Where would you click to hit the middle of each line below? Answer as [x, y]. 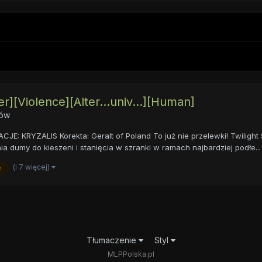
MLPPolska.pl [131, 254]
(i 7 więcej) [32, 167]
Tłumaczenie [112, 240]
